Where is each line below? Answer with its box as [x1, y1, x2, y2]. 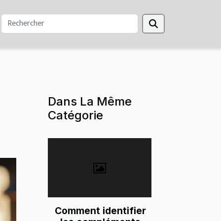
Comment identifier [55, 205, 146, 217]
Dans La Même [48, 94, 132, 109]
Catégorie [48, 108, 103, 122]
